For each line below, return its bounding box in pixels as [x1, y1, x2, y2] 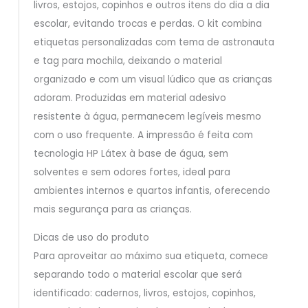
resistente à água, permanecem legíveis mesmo [33, 110, 261, 124]
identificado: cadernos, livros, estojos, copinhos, [33, 286, 256, 300]
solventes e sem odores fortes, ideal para [33, 166, 230, 179]
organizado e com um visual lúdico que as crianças [33, 73, 272, 87]
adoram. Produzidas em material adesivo [33, 91, 226, 105]
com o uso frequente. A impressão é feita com [33, 129, 253, 142]
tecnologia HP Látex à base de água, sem [33, 147, 228, 161]
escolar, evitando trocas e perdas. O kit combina [33, 17, 262, 31]
